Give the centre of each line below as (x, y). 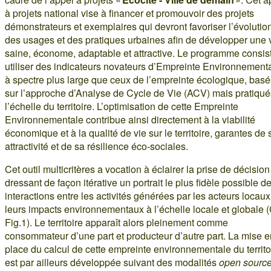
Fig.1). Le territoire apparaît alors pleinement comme (116, 223)
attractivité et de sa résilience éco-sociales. (96, 146)
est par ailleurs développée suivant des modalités (112, 263)
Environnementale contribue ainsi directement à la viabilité (130, 120)
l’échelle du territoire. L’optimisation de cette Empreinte (122, 106)
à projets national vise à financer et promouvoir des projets (129, 13)
